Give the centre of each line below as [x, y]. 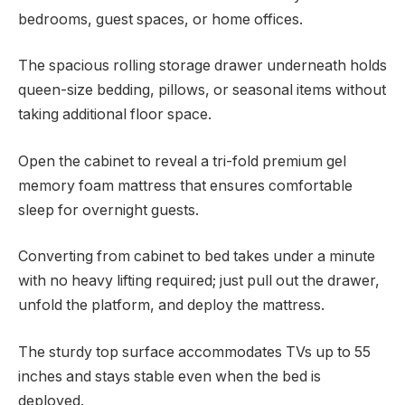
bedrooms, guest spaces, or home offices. [160, 19]
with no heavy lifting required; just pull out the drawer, [199, 281]
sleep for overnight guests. [108, 210]
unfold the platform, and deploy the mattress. [171, 306]
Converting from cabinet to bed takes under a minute [197, 257]
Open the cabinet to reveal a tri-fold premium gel [182, 161]
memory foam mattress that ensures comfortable [185, 185]
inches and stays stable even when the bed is [170, 376]
